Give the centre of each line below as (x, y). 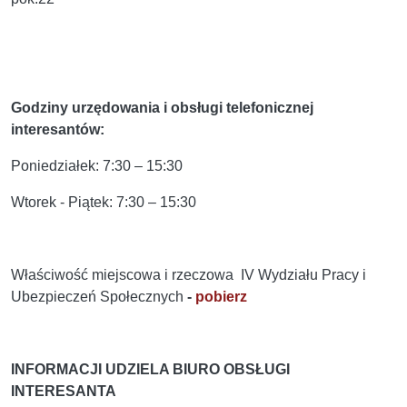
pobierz (221, 297)
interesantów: (58, 130)
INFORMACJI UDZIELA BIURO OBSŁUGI (150, 370)
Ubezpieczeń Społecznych (99, 297)
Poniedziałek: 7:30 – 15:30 (97, 166)
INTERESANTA (64, 392)
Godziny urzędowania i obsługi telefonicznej (162, 108)
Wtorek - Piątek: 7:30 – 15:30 (104, 203)
